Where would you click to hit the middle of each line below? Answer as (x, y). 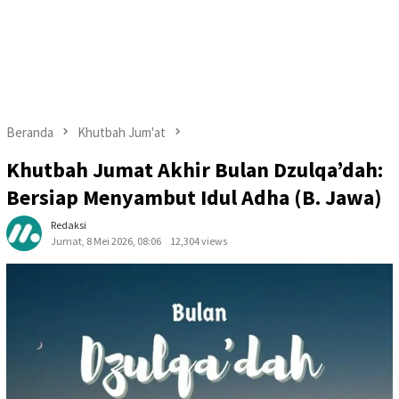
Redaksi (69, 225)
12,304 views (199, 241)
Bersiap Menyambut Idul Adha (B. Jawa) (194, 198)
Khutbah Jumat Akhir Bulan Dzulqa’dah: (195, 170)
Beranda (30, 132)
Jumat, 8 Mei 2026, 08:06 (106, 241)
